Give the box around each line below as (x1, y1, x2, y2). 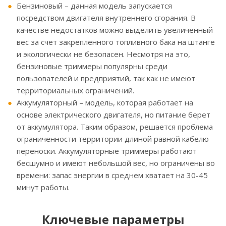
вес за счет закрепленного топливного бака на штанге (17, 37, 215, 47)
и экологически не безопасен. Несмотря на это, (17, 49, 190, 60)
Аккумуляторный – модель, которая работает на (17, 97, 193, 108)
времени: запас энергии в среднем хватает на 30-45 (17, 170, 208, 181)
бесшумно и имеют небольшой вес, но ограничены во (17, 158, 215, 168)
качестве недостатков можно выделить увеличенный (17, 25, 213, 35)
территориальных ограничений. (17, 85, 134, 96)
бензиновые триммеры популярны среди (17, 61, 167, 72)
